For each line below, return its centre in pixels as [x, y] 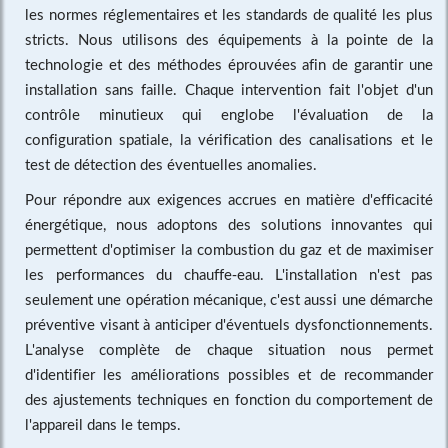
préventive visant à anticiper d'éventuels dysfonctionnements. [229, 323]
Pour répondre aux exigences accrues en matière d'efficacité [229, 198]
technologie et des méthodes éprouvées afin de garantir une [229, 63]
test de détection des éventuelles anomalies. [171, 163]
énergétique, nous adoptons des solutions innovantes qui [229, 223]
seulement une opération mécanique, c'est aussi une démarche [229, 298]
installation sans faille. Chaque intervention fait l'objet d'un [229, 88]
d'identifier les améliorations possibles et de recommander [229, 373]
